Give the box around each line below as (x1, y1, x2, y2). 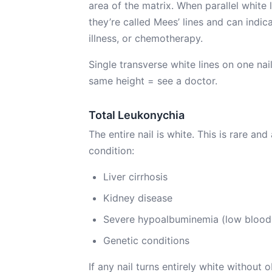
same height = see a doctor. (89, 75, 217, 87)
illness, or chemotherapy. (89, 32, 203, 44)
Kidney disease (103, 192, 172, 204)
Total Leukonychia (89, 109, 185, 121)
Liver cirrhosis (103, 171, 168, 183)
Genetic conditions (103, 234, 189, 246)
